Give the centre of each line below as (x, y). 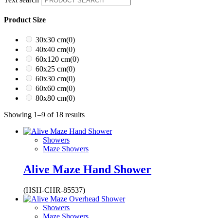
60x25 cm (51, 69)
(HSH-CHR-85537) (54, 190)
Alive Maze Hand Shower (87, 170)
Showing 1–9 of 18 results (44, 115)
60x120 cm (53, 59)
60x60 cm (51, 89)
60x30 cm (51, 79)
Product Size (25, 20)
